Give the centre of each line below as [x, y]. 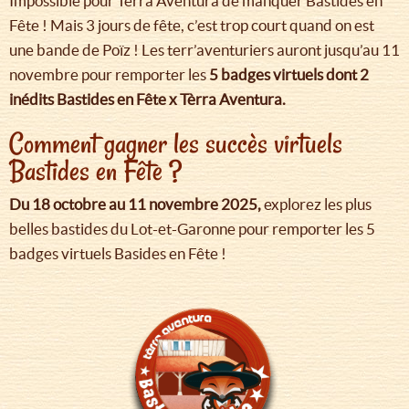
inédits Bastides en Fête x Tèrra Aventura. [147, 100]
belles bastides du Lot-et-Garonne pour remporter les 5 [192, 229]
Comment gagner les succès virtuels [176, 144]
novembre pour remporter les [109, 75]
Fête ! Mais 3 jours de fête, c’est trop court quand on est [192, 26]
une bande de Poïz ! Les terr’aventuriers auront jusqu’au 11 [204, 50]
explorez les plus [316, 204]
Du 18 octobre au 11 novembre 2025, [135, 204]
